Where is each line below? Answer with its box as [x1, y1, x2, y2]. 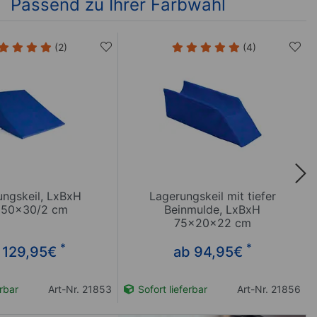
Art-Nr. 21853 [48, 282, 113, 295]
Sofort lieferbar [135, 282, 208, 295]
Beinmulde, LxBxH [164, 202, 261, 217]
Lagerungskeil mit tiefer [149, 188, 276, 203]
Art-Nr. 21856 [237, 282, 301, 295]
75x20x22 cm [173, 215, 251, 230]
